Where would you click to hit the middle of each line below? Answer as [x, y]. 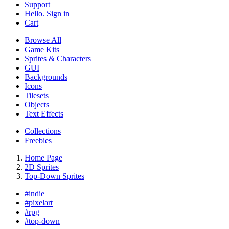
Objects [37, 104]
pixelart [41, 202]
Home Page [43, 157]
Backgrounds [46, 77]
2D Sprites [42, 167]
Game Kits [42, 49]
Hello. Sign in [47, 13]
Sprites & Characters [58, 58]
